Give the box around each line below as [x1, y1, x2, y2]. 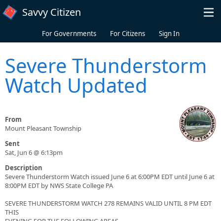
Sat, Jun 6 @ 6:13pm [5, 148, 63, 157]
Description [5, 163, 42, 173]
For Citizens [110, 29, 145, 38]
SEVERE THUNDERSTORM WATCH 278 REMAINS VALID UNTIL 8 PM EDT [5, 199, 212, 208]
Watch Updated [5, 72, 147, 99]
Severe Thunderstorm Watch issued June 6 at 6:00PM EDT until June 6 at [5, 172, 215, 182]
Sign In [158, 29, 180, 38]
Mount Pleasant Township [5, 124, 81, 133]
